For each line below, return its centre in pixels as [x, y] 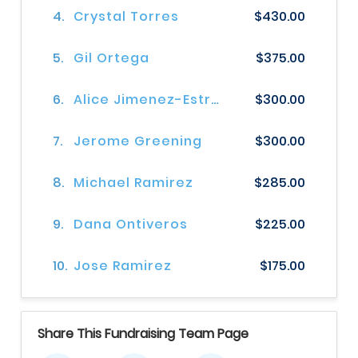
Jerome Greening [138, 141]
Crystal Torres [127, 17]
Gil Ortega [112, 58]
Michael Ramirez [134, 183]
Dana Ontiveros [131, 225]
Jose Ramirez [123, 266]
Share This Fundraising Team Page [143, 334]
